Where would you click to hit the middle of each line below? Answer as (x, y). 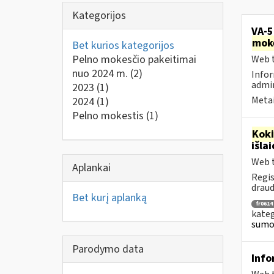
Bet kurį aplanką (109, 198)
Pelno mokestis (109, 116)
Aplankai (91, 168)
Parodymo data (108, 249)
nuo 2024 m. (101, 74)
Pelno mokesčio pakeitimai (134, 60)
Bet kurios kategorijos (123, 46)
